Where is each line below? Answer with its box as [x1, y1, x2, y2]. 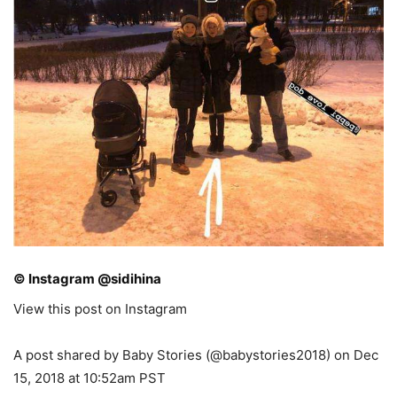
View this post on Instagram [13, 300, 187, 317]
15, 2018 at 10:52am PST [13, 370, 166, 386]
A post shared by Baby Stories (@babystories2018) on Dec [13, 346, 378, 363]
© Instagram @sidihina [13, 270, 161, 287]
